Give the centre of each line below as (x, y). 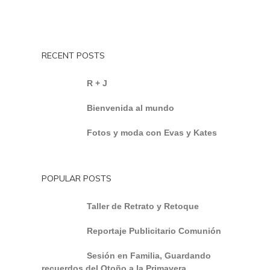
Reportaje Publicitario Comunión (154, 231)
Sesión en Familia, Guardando (149, 256)
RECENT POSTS (73, 55)
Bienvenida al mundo (130, 108)
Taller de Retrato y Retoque (143, 206)
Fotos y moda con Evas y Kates (152, 133)
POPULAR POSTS (77, 178)
